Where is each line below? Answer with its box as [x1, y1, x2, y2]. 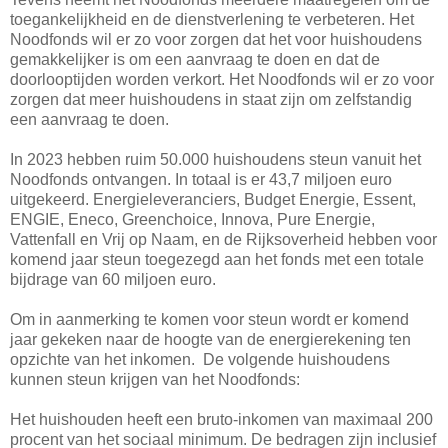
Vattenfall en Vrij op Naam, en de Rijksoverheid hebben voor [10, 230, 437, 248]
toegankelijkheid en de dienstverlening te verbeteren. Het [10, 10, 414, 28]
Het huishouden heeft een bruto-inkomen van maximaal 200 [10, 410, 433, 428]
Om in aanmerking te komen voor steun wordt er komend [10, 310, 409, 328]
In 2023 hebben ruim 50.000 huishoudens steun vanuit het [10, 150, 421, 168]
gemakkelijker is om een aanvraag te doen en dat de [10, 50, 380, 68]
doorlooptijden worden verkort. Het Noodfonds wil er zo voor [10, 70, 434, 88]
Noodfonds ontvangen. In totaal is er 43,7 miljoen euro [10, 170, 392, 188]
